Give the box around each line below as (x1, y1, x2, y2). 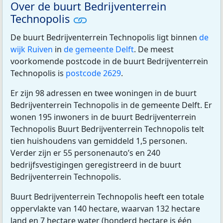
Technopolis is (10, 68, 66, 79)
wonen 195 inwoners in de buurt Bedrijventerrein (10, 111, 196, 123)
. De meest (134, 44, 174, 55)
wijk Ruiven (10, 44, 53, 55)
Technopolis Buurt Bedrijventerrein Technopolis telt (10, 123, 204, 135)
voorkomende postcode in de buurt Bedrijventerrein (10, 56, 208, 67)
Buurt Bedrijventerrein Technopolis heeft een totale (10, 191, 204, 203)
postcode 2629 (66, 68, 121, 79)
